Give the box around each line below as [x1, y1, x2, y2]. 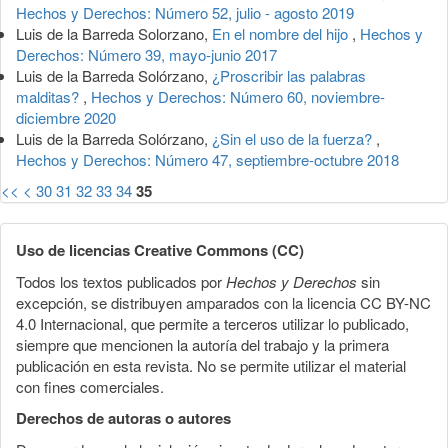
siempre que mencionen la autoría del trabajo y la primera [16, 333, 389, 355]
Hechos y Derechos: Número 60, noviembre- [91, 85, 385, 107]
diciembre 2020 [16, 106, 116, 128]
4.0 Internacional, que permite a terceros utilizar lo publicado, [16, 312, 409, 334]
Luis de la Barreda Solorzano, [16, 22, 212, 44]
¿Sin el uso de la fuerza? [212, 127, 376, 149]
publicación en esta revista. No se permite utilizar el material [16, 354, 406, 376]
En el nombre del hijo [212, 22, 352, 44]
